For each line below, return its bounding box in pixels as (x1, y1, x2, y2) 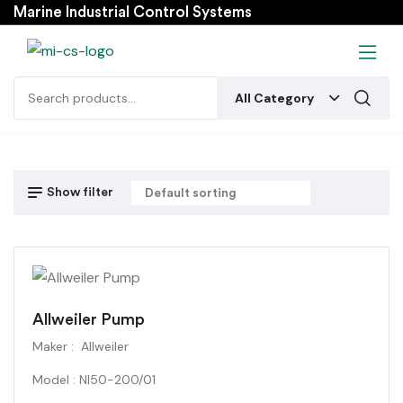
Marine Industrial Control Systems (13, 4, 252, 21)
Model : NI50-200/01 (32, 372, 156, 388)
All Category (235, 90, 314, 106)
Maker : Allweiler (32, 338, 129, 354)
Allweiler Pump (32, 310, 145, 328)
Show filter (47, 185, 113, 199)
